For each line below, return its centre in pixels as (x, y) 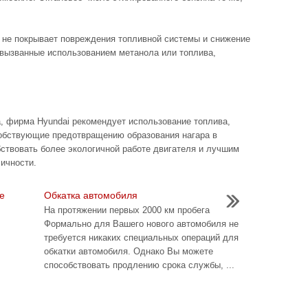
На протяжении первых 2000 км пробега (127, 210)
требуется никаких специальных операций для (141, 238)
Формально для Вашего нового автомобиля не (141, 224)
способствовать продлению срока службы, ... (139, 265)
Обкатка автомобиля (91, 195)
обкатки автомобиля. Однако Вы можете (129, 251)
